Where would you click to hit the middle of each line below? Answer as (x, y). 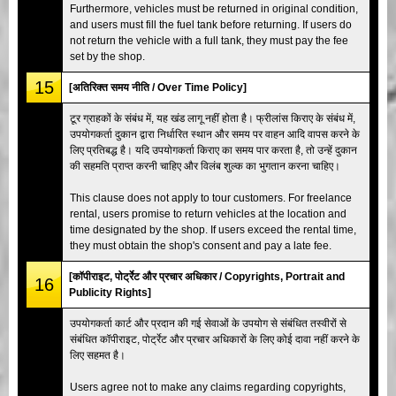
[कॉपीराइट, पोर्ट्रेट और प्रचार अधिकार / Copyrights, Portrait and (207, 276)
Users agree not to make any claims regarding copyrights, (208, 387)
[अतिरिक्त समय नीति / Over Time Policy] (158, 87)
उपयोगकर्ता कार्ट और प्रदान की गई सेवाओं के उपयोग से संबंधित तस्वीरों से (208, 323)
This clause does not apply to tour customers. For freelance (211, 198)
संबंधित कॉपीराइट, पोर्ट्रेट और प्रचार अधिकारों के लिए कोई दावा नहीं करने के (215, 339)
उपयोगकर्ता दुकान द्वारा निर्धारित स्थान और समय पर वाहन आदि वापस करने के (215, 134)
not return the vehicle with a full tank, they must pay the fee (209, 40)
